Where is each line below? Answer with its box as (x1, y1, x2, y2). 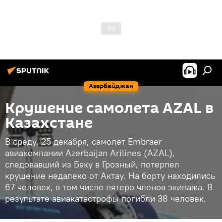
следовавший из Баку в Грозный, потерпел (5, 159, 179, 170)
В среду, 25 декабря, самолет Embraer (5, 136, 162, 147)
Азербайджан (89, 81, 133, 91)
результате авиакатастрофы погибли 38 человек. (5, 193, 206, 204)
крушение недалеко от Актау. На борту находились (5, 170, 215, 181)
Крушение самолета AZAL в (5, 98, 214, 119)
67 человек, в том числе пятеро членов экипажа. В (5, 181, 213, 193)
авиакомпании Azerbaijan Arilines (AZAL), (5, 147, 175, 159)
